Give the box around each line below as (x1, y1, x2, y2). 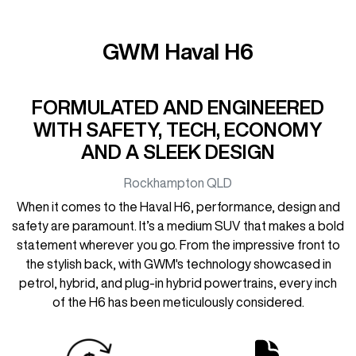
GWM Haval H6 (103, 39, 253, 63)
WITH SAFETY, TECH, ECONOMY (33, 119, 323, 139)
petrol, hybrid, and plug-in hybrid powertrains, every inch (19, 276, 337, 289)
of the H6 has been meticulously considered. (52, 295, 304, 308)
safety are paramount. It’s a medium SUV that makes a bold (12, 219, 344, 232)
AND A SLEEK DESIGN (81, 141, 275, 161)
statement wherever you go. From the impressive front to (16, 238, 340, 251)
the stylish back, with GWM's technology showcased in (25, 257, 331, 270)
